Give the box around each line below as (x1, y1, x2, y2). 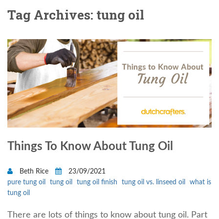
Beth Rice (18, 168, 50, 175)
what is (190, 178, 211, 186)
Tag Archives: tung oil (7, 6, 144, 23)
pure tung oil (7, 178, 45, 186)
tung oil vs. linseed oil (122, 178, 185, 186)
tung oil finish (77, 178, 117, 186)
